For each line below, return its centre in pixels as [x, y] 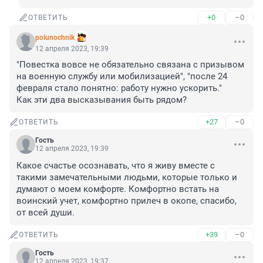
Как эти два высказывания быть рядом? [102, 100]
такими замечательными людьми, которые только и [127, 178]
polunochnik [55, 38]
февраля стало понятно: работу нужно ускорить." [119, 88]
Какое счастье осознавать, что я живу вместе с [116, 166]
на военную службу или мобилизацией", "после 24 [122, 77]
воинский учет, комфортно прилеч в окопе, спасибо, [127, 201]
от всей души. [45, 213]
